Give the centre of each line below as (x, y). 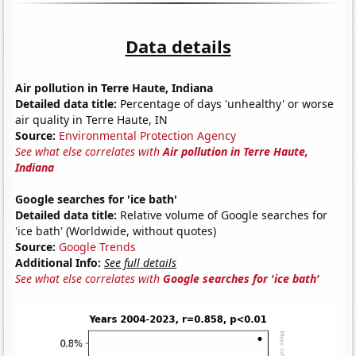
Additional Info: (58, 262)
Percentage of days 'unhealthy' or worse (226, 103)
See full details (141, 262)
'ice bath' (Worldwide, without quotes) (116, 230)
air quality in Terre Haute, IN (92, 119)
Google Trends (98, 246)
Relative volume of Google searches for (222, 215)
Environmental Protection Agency (148, 135)
